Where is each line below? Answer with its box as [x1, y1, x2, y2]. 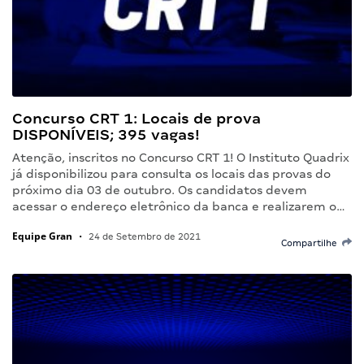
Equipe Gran [12, 228, 72, 243]
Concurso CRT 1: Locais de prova [12, 109, 261, 127]
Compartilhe [281, 237, 342, 248]
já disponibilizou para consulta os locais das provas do [12, 167, 331, 180]
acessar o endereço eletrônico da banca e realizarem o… [12, 199, 345, 213]
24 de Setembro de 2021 [86, 231, 201, 241]
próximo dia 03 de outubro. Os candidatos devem [12, 183, 307, 197]
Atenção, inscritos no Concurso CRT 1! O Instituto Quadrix [12, 150, 349, 164]
